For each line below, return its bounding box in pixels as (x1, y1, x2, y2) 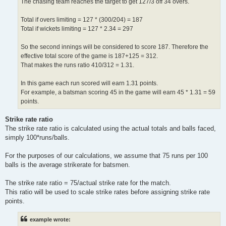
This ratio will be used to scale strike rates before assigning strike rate (5, 188, 210, 196)
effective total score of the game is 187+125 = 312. (21, 52, 158, 60)
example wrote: (30, 216, 71, 223)
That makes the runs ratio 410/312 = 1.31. (21, 61, 134, 69)
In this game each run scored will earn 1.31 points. (21, 79, 158, 87)
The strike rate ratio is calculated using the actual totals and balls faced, (5, 124, 216, 132)
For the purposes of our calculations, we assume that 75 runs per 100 (5, 151, 208, 159)
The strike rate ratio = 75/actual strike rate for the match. (5, 179, 171, 187)
